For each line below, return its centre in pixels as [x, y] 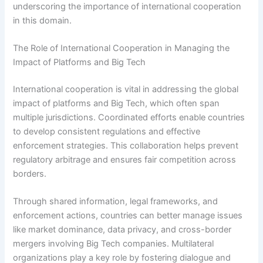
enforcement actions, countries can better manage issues [128, 216]
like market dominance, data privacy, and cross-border [122, 230]
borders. [30, 173]
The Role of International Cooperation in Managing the [122, 48]
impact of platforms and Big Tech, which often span [117, 103]
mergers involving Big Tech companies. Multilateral [114, 244]
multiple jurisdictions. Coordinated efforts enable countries [129, 117]
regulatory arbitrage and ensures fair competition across [125, 159]
